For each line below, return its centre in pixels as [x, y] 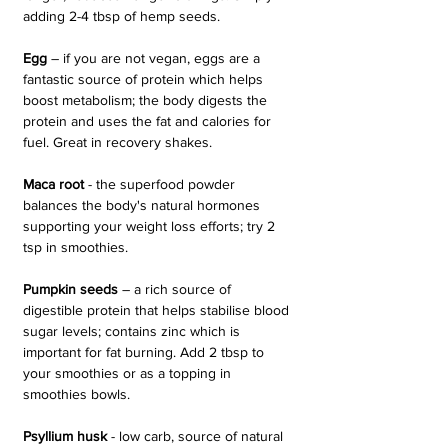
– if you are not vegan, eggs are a [157, 58]
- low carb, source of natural [199, 436]
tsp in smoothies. [75, 247]
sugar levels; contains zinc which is [133, 331]
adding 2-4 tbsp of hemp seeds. [121, 16]
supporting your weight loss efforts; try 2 [151, 226]
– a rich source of [178, 289]
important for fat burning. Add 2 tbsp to [145, 352]
